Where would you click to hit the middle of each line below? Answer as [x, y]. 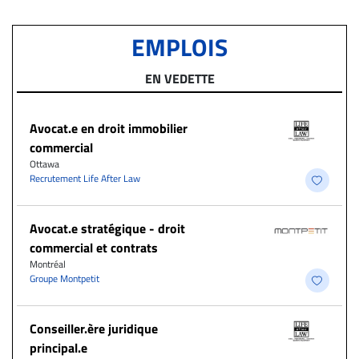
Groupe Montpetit [65, 279]
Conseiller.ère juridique [94, 329]
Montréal [48, 264]
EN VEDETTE [179, 79]
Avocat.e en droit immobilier [109, 129]
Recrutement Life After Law [85, 179]
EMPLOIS [179, 48]
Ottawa [44, 164]
